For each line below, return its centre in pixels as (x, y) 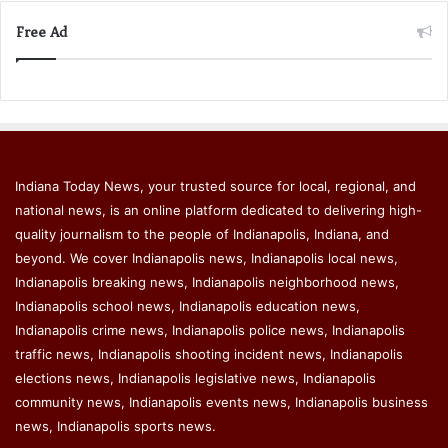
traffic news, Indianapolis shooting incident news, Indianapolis (209, 353)
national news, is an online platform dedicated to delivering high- (218, 209)
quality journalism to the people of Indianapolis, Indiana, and (202, 233)
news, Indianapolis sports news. (115, 425)
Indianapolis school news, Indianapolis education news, (187, 305)
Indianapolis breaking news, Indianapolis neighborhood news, (207, 281)
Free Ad (41, 31)
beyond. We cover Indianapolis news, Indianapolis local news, (206, 257)
